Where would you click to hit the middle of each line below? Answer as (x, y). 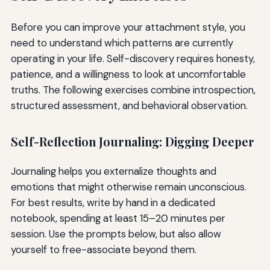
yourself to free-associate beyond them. (103, 249)
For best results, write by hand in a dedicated (113, 202)
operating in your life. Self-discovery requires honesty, (133, 58)
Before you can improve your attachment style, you (128, 27)
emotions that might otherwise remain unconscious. (128, 187)
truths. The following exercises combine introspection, (133, 89)
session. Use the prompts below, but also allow (116, 234)
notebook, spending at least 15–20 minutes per (118, 218)
